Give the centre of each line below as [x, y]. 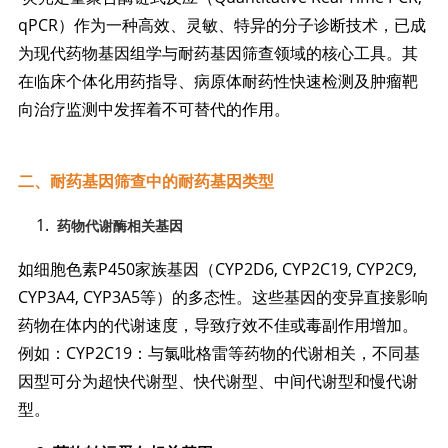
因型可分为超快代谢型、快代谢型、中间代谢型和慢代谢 [217, 381]
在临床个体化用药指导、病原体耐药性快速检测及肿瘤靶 [217, 81]
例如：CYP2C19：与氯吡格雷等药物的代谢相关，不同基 [218, 353]
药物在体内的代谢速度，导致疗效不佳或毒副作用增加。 [217, 325]
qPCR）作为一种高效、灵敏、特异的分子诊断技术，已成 [221, 25]
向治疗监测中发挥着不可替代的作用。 [153, 109]
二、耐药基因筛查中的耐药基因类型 [145, 182]
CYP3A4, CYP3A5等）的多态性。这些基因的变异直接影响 [222, 297]
